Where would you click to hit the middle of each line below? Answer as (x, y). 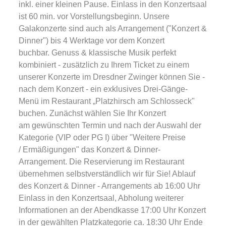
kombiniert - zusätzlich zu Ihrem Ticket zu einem (104, 65)
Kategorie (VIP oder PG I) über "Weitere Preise (102, 137)
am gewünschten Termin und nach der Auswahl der (110, 125)
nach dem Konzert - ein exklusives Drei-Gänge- (103, 89)
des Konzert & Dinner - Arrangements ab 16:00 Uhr (109, 186)
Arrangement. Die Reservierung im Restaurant (101, 162)
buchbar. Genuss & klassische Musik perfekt (97, 53)
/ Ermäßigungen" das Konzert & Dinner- (90, 150)
